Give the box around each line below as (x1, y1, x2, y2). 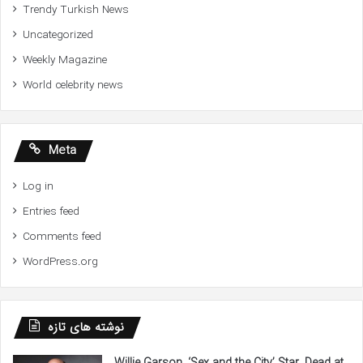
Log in (23, 178, 53, 196)
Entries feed (23, 203, 79, 221)
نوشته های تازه (48, 318, 124, 338)
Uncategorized (23, 27, 93, 45)
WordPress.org (23, 254, 98, 271)
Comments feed (23, 228, 101, 246)
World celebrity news (23, 77, 123, 95)
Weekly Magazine (23, 52, 107, 70)
